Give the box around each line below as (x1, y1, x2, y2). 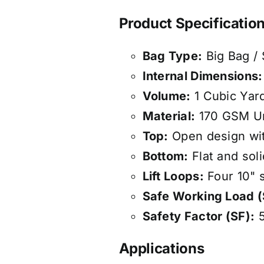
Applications (118, 240, 204, 258)
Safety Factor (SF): (142, 209, 255, 224)
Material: (142, 109, 196, 124)
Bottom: (142, 149, 189, 164)
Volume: (142, 89, 191, 104)
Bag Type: (142, 49, 203, 64)
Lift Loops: (142, 169, 204, 184)
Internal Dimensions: (142, 69, 263, 84)
